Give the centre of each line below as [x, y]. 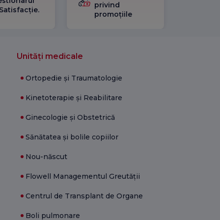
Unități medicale [50, 56]
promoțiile [113, 14]
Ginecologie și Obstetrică [70, 117]
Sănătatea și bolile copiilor [72, 137]
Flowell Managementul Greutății [83, 176]
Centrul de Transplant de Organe [84, 196]
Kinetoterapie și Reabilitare [74, 97]
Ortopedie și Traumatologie [74, 78]
